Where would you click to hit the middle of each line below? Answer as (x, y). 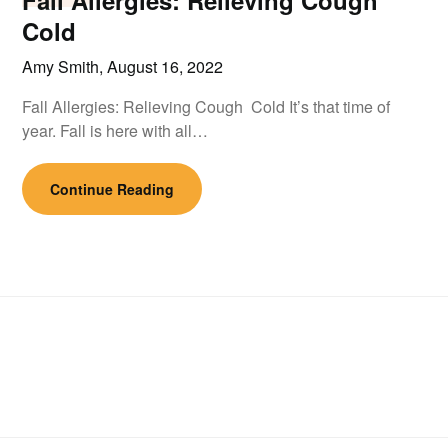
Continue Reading (112, 189)
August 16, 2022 (165, 66)
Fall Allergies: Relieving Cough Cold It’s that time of (206, 106)
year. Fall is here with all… (115, 130)
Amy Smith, (65, 66)
